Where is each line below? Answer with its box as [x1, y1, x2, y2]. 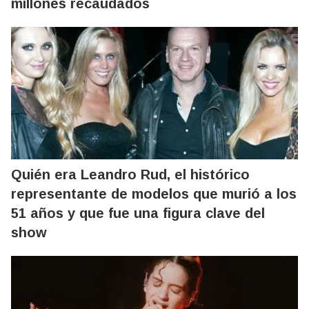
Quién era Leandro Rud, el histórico [11, 167, 250, 182]
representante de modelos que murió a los [11, 186, 297, 201]
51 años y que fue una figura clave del [11, 206, 265, 221]
